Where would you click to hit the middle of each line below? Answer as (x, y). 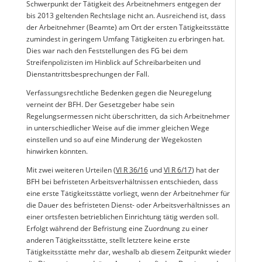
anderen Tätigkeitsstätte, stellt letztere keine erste (108, 240)
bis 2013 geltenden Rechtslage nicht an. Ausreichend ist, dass (126, 15)
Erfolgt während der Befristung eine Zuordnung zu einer (117, 228)
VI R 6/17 (177, 170)
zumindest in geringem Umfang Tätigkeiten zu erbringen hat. (125, 39)
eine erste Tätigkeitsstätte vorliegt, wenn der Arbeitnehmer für (128, 193)
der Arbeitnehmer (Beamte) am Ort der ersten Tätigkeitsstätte (127, 27)
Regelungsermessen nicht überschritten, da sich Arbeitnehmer (128, 116)
